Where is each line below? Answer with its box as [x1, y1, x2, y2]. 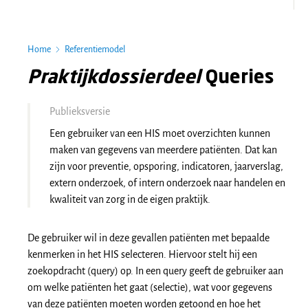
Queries [206, 69, 274, 87]
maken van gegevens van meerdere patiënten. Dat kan [49, 144, 277, 155]
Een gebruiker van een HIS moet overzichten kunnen [49, 128, 270, 139]
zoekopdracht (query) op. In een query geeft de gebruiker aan [27, 265, 283, 276]
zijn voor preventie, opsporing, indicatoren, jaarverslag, [49, 161, 283, 172]
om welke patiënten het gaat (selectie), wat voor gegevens [27, 282, 272, 293]
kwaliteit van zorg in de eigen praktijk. [49, 194, 210, 205]
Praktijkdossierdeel [27, 69, 201, 87]
